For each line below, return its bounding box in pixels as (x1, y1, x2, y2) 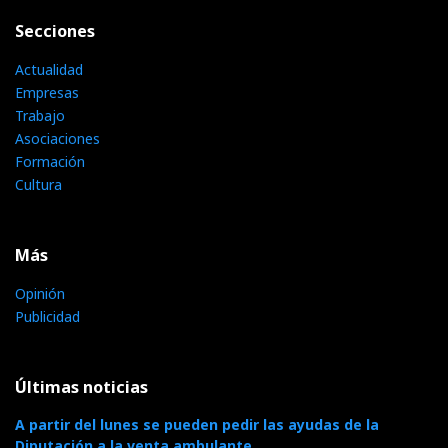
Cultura (15, 175, 62, 195)
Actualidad (15, 60, 83, 80)
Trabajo (15, 106, 65, 126)
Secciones (15, 20, 95, 43)
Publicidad (15, 307, 80, 327)
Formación (15, 152, 85, 172)
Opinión (15, 284, 65, 304)
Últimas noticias (15, 376, 148, 399)
